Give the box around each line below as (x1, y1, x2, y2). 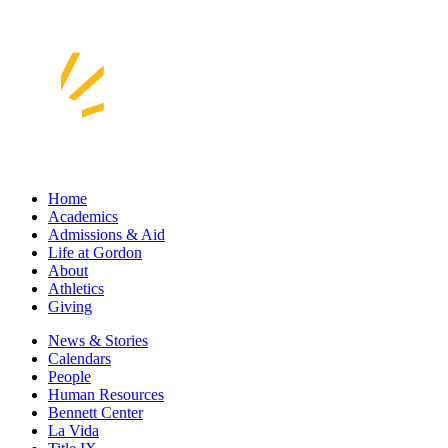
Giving (48, 297, 92, 315)
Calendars (48, 349, 111, 367)
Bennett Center (48, 403, 143, 421)
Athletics (48, 279, 104, 297)
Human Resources (48, 385, 164, 403)
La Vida (48, 421, 99, 439)
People (48, 367, 91, 385)
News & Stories (48, 331, 148, 349)
